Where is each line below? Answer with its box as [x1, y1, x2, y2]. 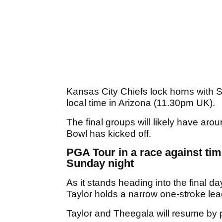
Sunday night [66, 157, 134, 170]
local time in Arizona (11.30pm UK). [66, 98, 218, 109]
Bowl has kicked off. [66, 128, 154, 139]
